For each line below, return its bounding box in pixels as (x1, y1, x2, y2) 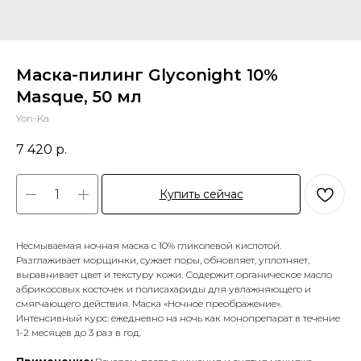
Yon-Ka (16, 112, 49, 124)
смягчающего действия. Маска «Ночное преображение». (16, 297, 282, 310)
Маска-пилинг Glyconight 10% (16, 65, 278, 85)
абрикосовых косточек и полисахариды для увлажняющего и (16, 283, 311, 296)
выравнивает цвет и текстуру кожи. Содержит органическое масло (16, 268, 332, 281)
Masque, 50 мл (16, 87, 142, 106)
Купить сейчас (159, 187, 243, 202)
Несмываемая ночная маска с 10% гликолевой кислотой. (16, 239, 281, 252)
